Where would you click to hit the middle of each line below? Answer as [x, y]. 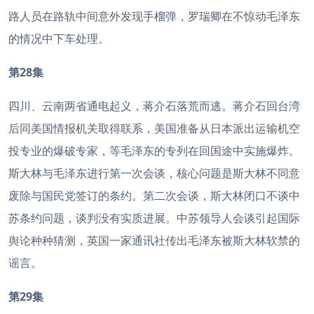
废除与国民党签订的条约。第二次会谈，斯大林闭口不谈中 [154, 196]
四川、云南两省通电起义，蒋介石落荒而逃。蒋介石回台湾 [154, 106]
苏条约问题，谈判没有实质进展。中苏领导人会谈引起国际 [154, 218]
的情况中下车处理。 [59, 39]
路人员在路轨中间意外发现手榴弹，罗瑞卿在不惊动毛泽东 [154, 16]
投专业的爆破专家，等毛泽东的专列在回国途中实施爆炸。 [154, 151]
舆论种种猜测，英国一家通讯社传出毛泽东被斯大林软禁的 [154, 240]
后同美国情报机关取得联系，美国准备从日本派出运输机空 [154, 128]
